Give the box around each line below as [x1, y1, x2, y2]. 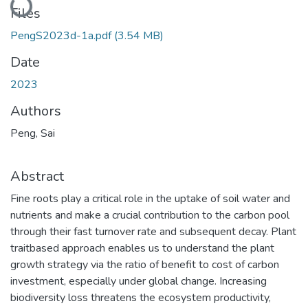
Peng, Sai [10, 125, 55, 141]
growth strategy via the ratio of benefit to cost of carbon [10, 256, 279, 272]
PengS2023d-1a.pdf [10, 27, 114, 43]
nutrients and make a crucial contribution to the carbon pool [10, 207, 289, 223]
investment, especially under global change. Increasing [10, 273, 267, 289]
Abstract [10, 166, 64, 186]
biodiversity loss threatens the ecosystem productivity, [10, 289, 271, 305]
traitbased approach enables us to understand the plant [10, 240, 274, 256]
